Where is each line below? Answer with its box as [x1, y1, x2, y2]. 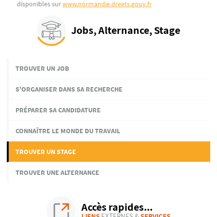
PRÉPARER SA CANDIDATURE [15, 106, 101, 115]
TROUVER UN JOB [15, 64, 69, 73]
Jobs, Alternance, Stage [71, 23, 181, 37]
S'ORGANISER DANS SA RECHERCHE [15, 85, 123, 94]
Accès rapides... [81, 200, 153, 214]
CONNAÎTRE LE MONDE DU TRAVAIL [15, 126, 120, 136]
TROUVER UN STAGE [15, 147, 76, 156]
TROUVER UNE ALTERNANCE [15, 168, 99, 177]
